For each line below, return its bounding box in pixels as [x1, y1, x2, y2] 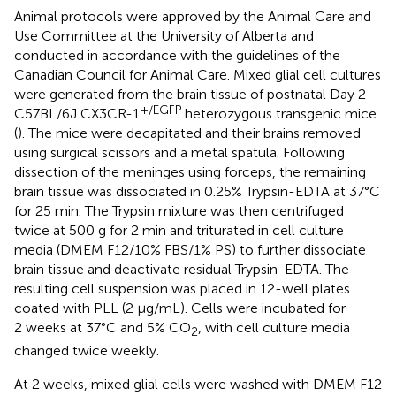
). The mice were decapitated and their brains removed [18, 124, 361, 141]
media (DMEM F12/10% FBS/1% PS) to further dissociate [14, 240, 366, 258]
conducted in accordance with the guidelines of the [14, 46, 340, 64]
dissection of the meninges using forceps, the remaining [14, 163, 366, 180]
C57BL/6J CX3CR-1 [14, 104, 140, 122]
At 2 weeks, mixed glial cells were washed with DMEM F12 [14, 375, 382, 392]
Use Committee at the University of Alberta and [14, 27, 314, 44]
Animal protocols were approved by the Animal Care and [14, 7, 371, 25]
